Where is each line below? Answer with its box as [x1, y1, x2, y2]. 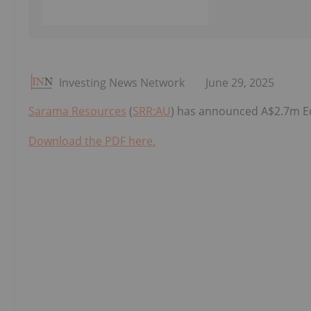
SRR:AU [133, 103, 171, 119]
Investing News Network [59, 75, 185, 91]
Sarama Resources [28, 103, 126, 119]
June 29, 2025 [205, 75, 274, 91]
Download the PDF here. [28, 133, 155, 149]
